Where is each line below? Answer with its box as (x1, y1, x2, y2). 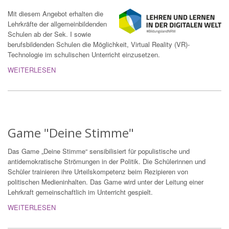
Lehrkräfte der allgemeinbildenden (8, 19, 107, 29)
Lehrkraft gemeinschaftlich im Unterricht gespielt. (8, 187, 155, 197)
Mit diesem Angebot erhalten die (8, 9, 103, 19)
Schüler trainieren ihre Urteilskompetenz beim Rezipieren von (8, 167, 188, 177)
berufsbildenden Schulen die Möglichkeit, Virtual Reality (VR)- (8, 39, 190, 50)
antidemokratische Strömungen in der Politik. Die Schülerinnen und (8, 156, 205, 167)
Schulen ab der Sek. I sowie (8, 29, 91, 39)
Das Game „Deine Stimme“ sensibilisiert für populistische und (8, 146, 190, 156)
